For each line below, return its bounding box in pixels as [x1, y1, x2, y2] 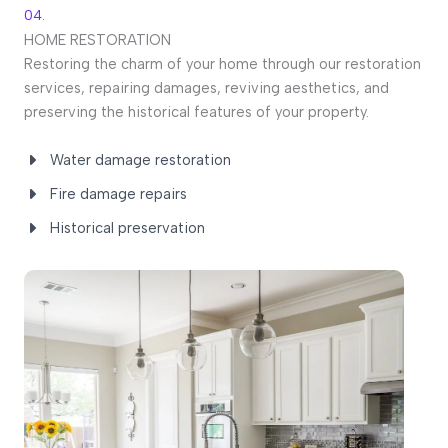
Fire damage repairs [50, 185, 187, 204]
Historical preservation [50, 219, 205, 238]
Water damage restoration [50, 151, 231, 170]
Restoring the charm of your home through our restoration [24, 55, 421, 74]
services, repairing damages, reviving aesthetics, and [24, 79, 389, 98]
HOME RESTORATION [24, 31, 171, 50]
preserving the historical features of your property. [24, 103, 369, 122]
